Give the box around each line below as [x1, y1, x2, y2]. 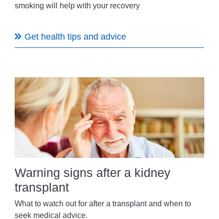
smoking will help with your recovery [15, 1, 140, 10]
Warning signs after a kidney [15, 165, 171, 179]
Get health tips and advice [24, 31, 126, 42]
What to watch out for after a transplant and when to [15, 199, 191, 208]
